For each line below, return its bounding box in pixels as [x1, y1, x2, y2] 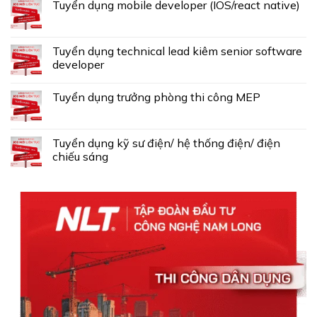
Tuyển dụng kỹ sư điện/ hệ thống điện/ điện [52, 136, 280, 151]
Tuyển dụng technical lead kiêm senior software [52, 44, 302, 59]
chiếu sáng [52, 149, 108, 164]
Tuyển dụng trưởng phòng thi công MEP [52, 90, 260, 105]
